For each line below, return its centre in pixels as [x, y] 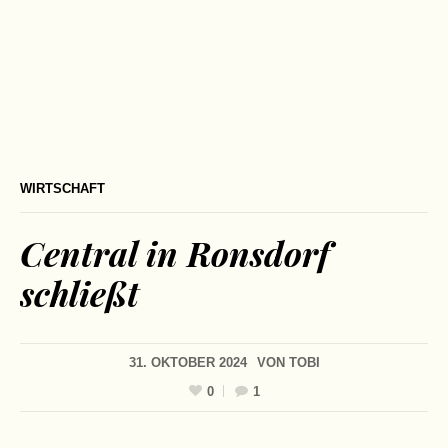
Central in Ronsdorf [175, 253]
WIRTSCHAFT [62, 188]
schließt [79, 293]
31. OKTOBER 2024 [187, 362]
